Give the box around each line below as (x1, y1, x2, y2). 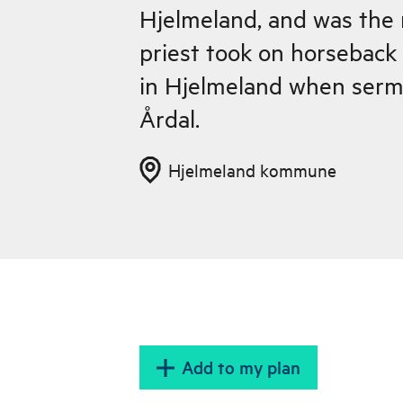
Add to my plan (181, 355, 300, 379)
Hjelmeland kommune (167, 158, 336, 182)
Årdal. (139, 103, 200, 134)
